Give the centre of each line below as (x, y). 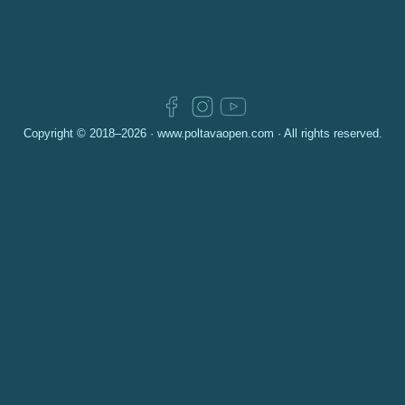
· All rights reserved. (328, 133)
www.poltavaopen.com (215, 133)
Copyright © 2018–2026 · (90, 133)
